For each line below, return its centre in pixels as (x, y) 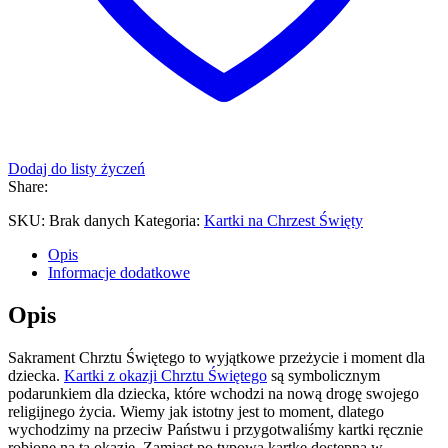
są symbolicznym (323, 375)
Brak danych (89, 220)
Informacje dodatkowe (119, 272)
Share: (28, 186)
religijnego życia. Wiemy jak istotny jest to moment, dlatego (196, 411)
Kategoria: (169, 220)
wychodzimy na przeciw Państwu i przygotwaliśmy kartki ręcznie (215, 429)
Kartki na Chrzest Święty (283, 220)
